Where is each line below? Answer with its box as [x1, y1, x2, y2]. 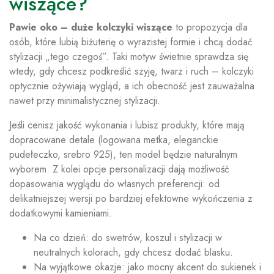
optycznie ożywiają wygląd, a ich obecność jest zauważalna [9, 79, 254, 93]
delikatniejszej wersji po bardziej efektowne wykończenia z [9, 191, 253, 206]
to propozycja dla [172, 20, 248, 34]
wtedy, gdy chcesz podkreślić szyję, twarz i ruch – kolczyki [9, 64, 254, 78]
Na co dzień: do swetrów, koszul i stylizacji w [34, 231, 222, 245]
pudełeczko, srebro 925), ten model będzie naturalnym [9, 147, 237, 161]
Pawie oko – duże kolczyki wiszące [9, 20, 172, 34]
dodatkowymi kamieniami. [9, 206, 112, 220]
